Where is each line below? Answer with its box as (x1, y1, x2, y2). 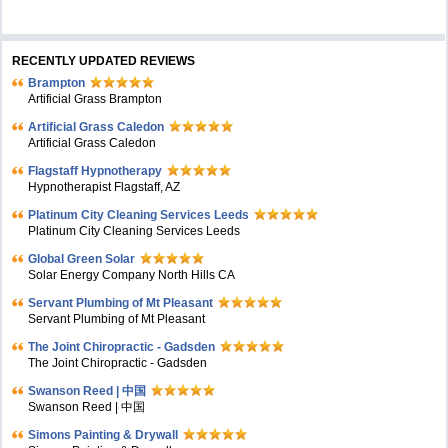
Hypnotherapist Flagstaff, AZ (28, 180, 181, 195)
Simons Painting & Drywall (28, 428, 179, 443)
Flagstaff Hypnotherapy (28, 164, 163, 179)
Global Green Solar (28, 252, 136, 267)
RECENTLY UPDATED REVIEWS (12, 54, 196, 69)
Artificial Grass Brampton (28, 92, 163, 107)
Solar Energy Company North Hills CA (28, 268, 236, 283)
